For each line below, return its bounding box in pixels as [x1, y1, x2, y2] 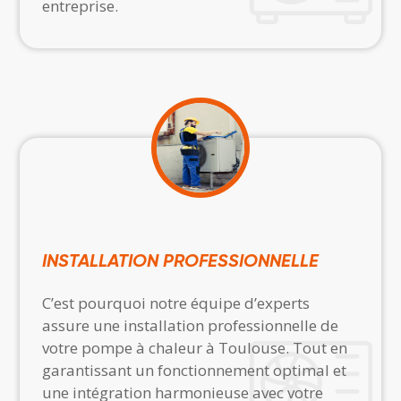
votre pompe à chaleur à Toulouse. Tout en [42, 337, 348, 358]
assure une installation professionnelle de [42, 315, 339, 336]
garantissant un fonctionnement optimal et [42, 360, 347, 380]
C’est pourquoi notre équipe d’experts [42, 293, 311, 313]
